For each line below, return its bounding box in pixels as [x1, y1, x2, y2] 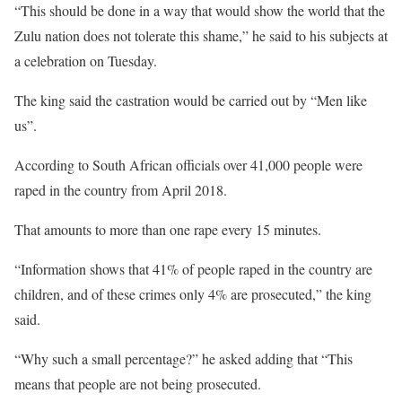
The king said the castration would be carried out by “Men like [14, 91, 367, 109]
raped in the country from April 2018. [14, 180, 227, 199]
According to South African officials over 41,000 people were [14, 155, 363, 174]
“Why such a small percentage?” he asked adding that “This [14, 349, 353, 368]
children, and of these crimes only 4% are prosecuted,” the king [14, 284, 371, 303]
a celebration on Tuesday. [14, 51, 157, 70]
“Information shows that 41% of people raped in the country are [14, 259, 372, 278]
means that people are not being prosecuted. [14, 374, 261, 393]
